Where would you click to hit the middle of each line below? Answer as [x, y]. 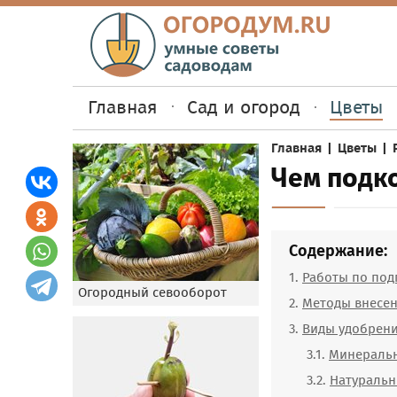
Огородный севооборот [152, 292]
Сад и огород [244, 108]
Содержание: [338, 251]
